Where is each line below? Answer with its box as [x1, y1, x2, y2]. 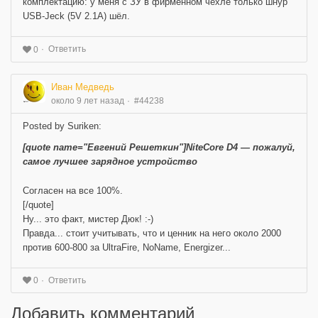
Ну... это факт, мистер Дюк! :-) [23, 213, 153, 224]
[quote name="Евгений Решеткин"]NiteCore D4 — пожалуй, [23, 141, 295, 153]
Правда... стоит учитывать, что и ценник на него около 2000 [23, 227, 281, 238]
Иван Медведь [51, 81, 114, 92]
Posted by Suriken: [23, 120, 102, 131]
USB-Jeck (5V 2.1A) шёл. [23, 10, 130, 21]
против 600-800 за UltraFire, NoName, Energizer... [23, 241, 231, 253]
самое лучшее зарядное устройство [23, 155, 197, 167]
